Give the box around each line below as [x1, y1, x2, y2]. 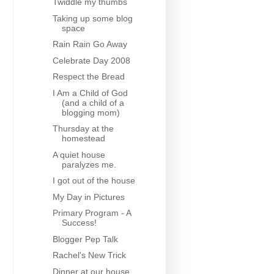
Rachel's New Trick [52, 250, 126, 261]
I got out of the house [52, 176, 135, 186]
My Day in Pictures [52, 191, 125, 202]
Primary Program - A [52, 208, 131, 218]
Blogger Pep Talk [52, 234, 118, 244]
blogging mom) [61, 107, 120, 117]
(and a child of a [61, 97, 124, 108]
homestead [61, 133, 105, 144]
